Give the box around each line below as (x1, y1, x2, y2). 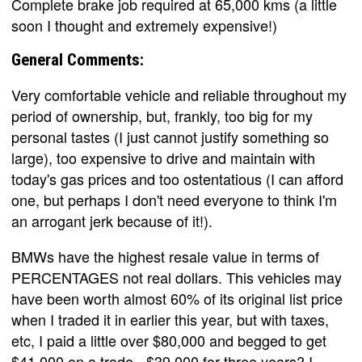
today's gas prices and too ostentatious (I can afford (11, 168, 343, 189)
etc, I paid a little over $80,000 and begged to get (11, 330, 326, 351)
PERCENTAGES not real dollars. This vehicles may (11, 267, 342, 288)
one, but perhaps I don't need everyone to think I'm (11, 189, 337, 210)
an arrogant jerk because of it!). (11, 210, 213, 231)
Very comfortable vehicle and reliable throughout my (11, 84, 347, 105)
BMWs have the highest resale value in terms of (11, 246, 319, 267)
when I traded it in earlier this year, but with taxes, (11, 309, 329, 330)
